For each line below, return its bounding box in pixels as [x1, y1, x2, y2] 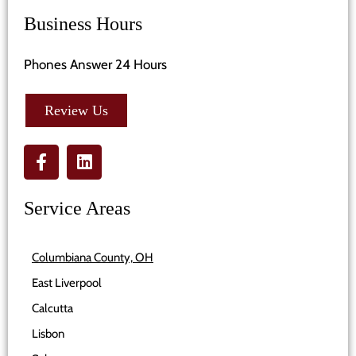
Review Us [44, 103, 108, 119]
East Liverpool [32, 276, 102, 291]
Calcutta [32, 301, 73, 316]
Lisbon [32, 327, 64, 342]
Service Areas [24, 198, 130, 219]
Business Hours [24, 14, 142, 35]
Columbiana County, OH [32, 250, 153, 265]
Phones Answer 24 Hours [24, 56, 167, 73]
